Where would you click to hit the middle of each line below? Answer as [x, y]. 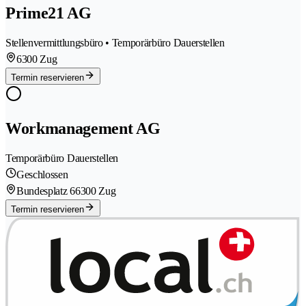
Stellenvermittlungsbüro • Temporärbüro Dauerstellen [115, 43]
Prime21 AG [48, 13]
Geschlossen [42, 175]
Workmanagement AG [83, 129]
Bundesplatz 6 [46, 191]
